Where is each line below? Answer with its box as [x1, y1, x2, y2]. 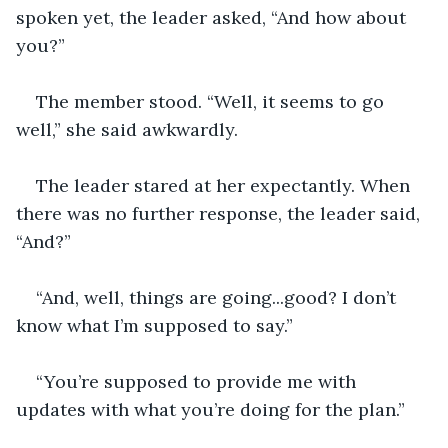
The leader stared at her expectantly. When [36, 173, 415, 197]
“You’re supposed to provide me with [36, 369, 361, 393]
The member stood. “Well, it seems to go [36, 89, 389, 113]
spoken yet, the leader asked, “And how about [16, 5, 411, 29]
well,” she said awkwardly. [16, 117, 238, 141]
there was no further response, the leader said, [16, 201, 425, 225]
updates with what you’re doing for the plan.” [16, 397, 405, 421]
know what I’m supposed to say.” [16, 313, 293, 337]
